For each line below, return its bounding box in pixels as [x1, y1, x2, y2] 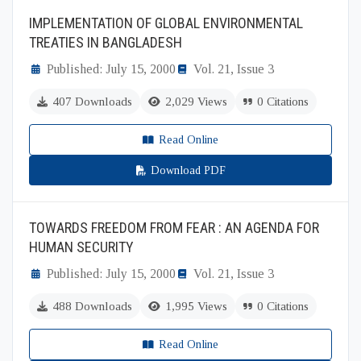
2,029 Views [165, 95, 227, 108]
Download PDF [150, 164, 226, 176]
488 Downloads [52, 300, 132, 313]
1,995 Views [165, 300, 227, 313]
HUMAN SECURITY [29, 239, 134, 255]
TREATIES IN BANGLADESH [29, 34, 182, 51]
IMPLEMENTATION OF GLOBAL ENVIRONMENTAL [29, 15, 303, 31]
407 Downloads [52, 95, 132, 108]
